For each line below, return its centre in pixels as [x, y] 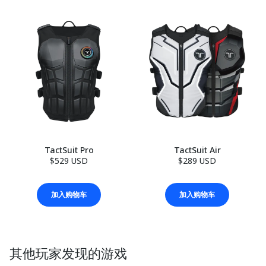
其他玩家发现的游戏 [68, 253]
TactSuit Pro [69, 150]
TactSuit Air [197, 150]
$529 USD [69, 161]
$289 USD [197, 161]
